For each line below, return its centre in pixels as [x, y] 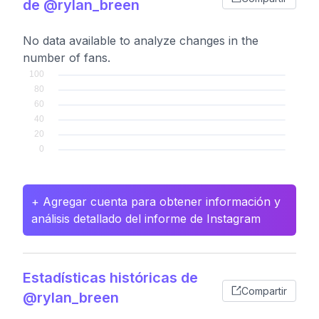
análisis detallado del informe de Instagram [146, 219]
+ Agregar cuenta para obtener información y [156, 202]
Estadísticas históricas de [110, 278]
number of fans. [67, 58]
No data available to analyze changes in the [141, 41]
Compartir [264, 291]
